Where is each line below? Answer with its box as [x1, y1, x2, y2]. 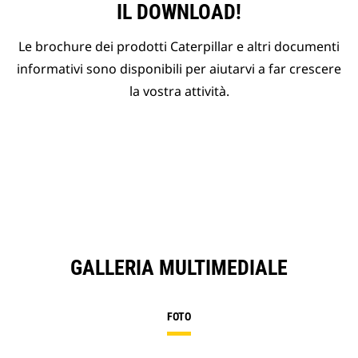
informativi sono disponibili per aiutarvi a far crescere [17, 60, 341, 78]
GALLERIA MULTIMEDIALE [70, 256, 288, 280]
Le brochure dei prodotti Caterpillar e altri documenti [18, 38, 340, 56]
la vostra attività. [129, 82, 229, 101]
